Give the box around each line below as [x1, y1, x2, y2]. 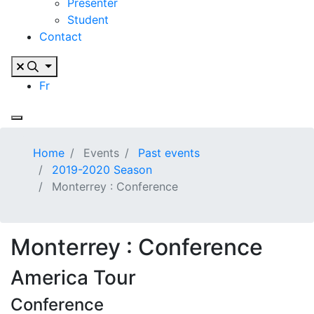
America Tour [11, 266, 136, 289]
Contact [39, 29, 82, 43]
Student [67, 13, 109, 27]
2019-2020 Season [52, 163, 152, 177]
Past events [138, 146, 200, 160]
